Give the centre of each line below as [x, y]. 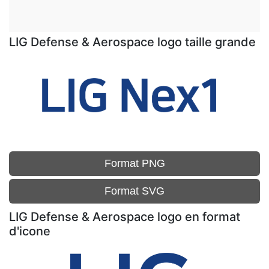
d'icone [30, 231]
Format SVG [134, 191]
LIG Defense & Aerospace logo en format [125, 217]
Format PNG [134, 163]
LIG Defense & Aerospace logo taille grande [132, 42]
